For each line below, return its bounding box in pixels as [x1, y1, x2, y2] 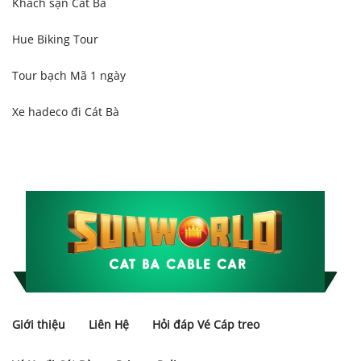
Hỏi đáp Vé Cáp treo [152, 317, 259, 333]
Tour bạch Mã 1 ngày [12, 68, 126, 84]
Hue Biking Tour [12, 31, 98, 48]
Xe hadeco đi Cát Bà [12, 104, 119, 120]
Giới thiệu [12, 317, 65, 333]
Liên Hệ [89, 317, 129, 333]
